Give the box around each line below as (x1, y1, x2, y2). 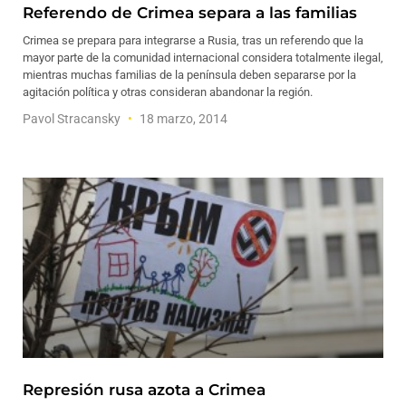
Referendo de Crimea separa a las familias (23, 4, 357, 22)
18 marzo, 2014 (137, 111, 227, 126)
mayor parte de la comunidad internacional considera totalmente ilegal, (23, 51, 383, 64)
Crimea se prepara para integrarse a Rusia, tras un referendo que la (23, 34, 363, 47)
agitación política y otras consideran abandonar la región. (23, 85, 313, 99)
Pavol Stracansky (23, 111, 123, 126)
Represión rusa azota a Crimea (23, 381, 266, 399)
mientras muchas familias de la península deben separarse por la (23, 68, 356, 82)
